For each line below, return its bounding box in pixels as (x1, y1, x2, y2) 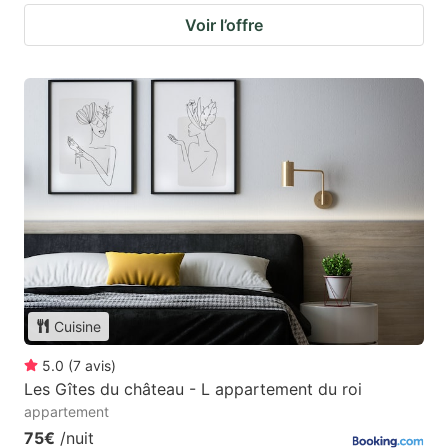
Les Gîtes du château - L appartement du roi (24, 378, 362, 399)
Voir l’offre (185, 15, 263, 36)
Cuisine (54, 317, 101, 335)
